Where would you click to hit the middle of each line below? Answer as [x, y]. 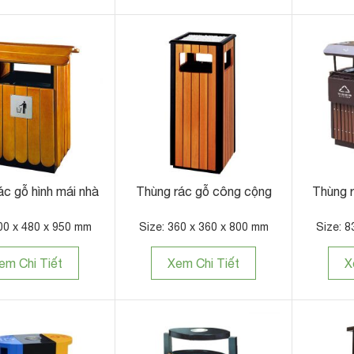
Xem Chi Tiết [203, 264]
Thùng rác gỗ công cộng [203, 192]
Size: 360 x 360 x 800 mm [203, 227]
